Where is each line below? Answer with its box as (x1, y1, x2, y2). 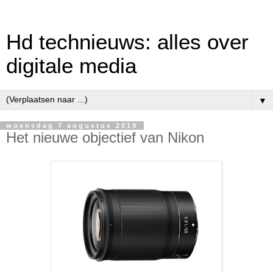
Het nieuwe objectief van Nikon (6, 129, 204, 146)
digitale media (6, 54, 136, 77)
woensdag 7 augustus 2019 (6, 122, 138, 129)
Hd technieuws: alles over (6, 30, 249, 54)
